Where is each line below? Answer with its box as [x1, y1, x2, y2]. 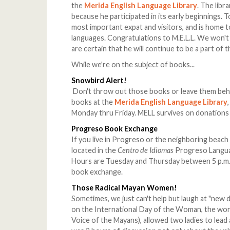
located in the [71, 146, 118, 155]
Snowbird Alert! [71, 76, 127, 85]
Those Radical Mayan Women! [71, 183, 178, 193]
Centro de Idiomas [118, 146, 174, 155]
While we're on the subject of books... [71, 60, 195, 69]
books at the [71, 98, 115, 107]
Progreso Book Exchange [71, 124, 158, 133]
